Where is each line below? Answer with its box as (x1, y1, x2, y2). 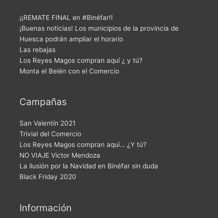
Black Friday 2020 (19, 173, 76, 181)
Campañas (19, 96, 67, 108)
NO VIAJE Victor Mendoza (19, 151, 100, 160)
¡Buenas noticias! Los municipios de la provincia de (19, 24, 179, 32)
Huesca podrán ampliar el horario (19, 35, 123, 43)
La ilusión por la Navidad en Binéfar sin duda (19, 162, 158, 170)
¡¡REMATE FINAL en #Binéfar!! (19, 13, 113, 21)
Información (19, 201, 72, 214)
